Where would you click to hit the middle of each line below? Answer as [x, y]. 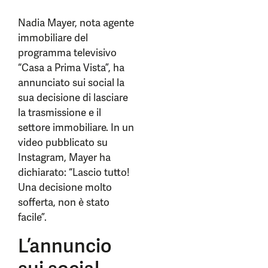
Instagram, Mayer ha [64, 157]
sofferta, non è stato [64, 202]
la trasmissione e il [60, 112]
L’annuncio [65, 246]
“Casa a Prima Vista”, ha [71, 68]
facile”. [32, 217]
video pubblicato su [63, 142]
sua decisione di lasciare [73, 98]
